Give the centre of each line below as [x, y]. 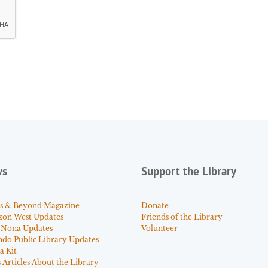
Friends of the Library [182, 217]
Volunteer [159, 228]
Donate [155, 205]
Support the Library [189, 171]
